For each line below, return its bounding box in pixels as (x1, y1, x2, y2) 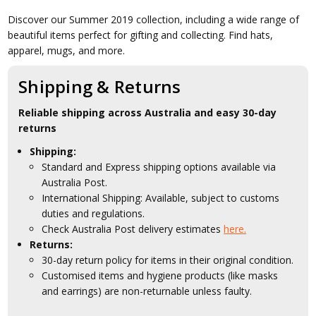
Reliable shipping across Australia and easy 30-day (18, 106, 277, 120)
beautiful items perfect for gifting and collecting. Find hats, (8, 28, 274, 42)
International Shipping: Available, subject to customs (42, 191, 280, 205)
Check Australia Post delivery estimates (42, 222, 224, 236)
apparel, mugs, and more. (8, 44, 126, 58)
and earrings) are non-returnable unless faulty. (42, 284, 253, 298)
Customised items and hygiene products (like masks (42, 269, 279, 283)
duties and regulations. (42, 207, 145, 221)
